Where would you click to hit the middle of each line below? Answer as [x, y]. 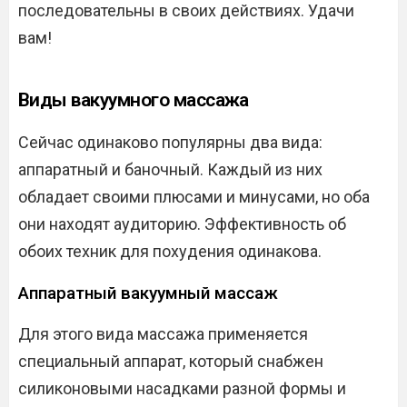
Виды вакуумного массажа [134, 100]
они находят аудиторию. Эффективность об [182, 224]
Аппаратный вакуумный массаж [148, 293]
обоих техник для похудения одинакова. [170, 251]
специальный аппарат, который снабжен [171, 361]
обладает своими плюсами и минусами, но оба [194, 197]
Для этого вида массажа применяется [163, 334]
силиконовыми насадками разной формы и [182, 388]
